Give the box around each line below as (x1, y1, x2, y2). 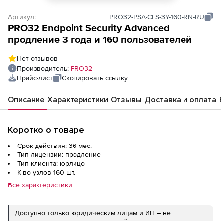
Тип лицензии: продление (17, 150, 101, 158)
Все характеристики (8, 181, 72, 189)
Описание (8, 95, 44, 105)
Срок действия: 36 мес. (17, 142, 92, 149)
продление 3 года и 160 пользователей (94, 34, 192, 45)
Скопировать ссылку (62, 74, 128, 82)
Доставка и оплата (145, 95, 216, 105)
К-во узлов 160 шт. (17, 168, 75, 176)
